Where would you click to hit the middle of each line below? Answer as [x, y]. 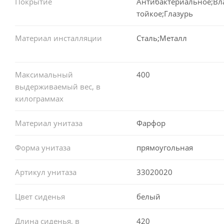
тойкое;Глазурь [164, 13]
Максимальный [44, 74]
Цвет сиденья [40, 196]
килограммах [39, 98]
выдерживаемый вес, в [58, 86]
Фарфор [151, 123]
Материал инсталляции [58, 38]
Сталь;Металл [161, 38]
